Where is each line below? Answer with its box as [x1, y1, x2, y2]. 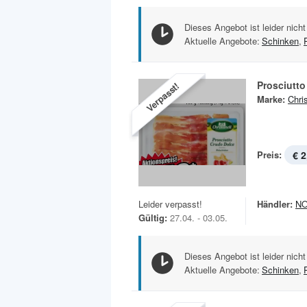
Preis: [257, 148, 282, 162]
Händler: [257, 197, 293, 211]
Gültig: [138, 211, 167, 225]
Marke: [257, 93, 285, 106]
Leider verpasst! [138, 197, 202, 211]
